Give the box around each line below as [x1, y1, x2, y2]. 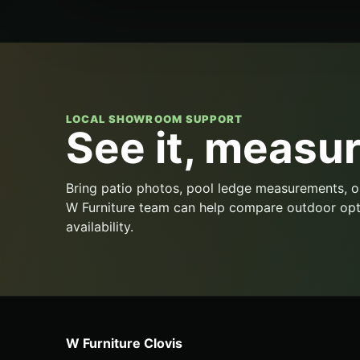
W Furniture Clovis [66, 335, 182, 352]
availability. [66, 219, 133, 235]
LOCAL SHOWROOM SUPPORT [66, 112, 243, 126]
